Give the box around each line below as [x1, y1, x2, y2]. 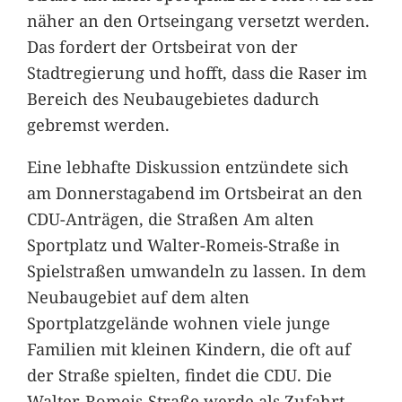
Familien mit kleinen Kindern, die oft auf [26, 336, 351, 360]
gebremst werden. [26, 112, 170, 135]
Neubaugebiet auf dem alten [26, 284, 249, 308]
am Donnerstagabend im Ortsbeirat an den [26, 180, 363, 204]
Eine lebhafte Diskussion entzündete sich [26, 154, 349, 178]
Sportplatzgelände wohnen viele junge [26, 310, 330, 334]
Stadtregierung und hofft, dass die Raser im [26, 60, 367, 83]
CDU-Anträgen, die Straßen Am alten [26, 206, 314, 230]
